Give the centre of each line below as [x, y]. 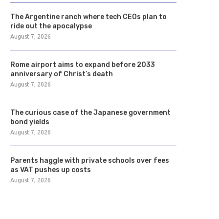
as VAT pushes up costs [51, 170]
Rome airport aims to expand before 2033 [83, 65]
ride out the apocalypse [51, 26]
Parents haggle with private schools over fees [90, 161]
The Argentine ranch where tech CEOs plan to [88, 17]
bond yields [30, 122]
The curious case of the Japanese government [90, 113]
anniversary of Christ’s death [62, 74]
